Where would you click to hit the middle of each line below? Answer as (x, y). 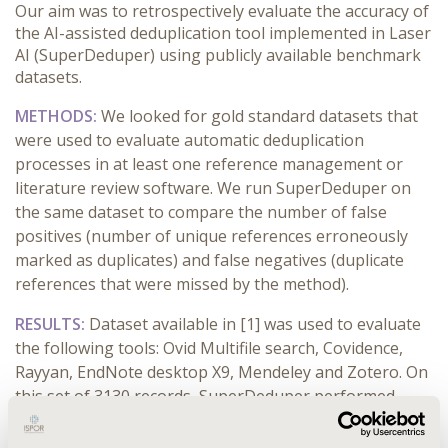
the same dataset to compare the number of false (201, 212)
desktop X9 (188, 372)
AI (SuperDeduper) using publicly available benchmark (218, 55)
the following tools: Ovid (105, 348)
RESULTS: (50, 324)
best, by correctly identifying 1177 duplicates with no (211, 420)
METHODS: (56, 116)
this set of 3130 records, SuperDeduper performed (205, 396)
